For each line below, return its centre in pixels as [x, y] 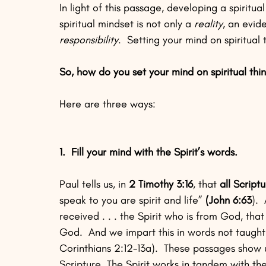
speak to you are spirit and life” [132, 200]
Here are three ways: [107, 104]
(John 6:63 [229, 200]
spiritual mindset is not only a [127, 24]
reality [208, 24]
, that [206, 184]
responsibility [89, 40]
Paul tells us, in [94, 184]
